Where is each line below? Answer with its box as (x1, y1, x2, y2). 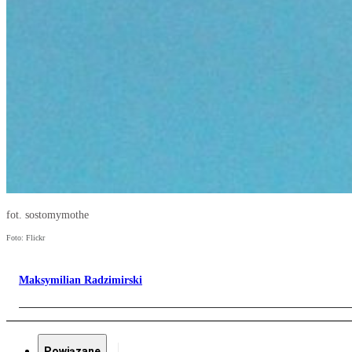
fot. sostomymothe (6, 209, 89, 222)
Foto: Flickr (6, 233, 45, 243)
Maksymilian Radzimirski (19, 274, 142, 287)
